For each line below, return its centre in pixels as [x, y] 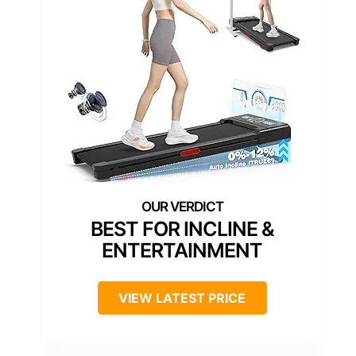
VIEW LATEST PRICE [182, 298]
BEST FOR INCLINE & [182, 228]
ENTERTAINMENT [182, 250]
